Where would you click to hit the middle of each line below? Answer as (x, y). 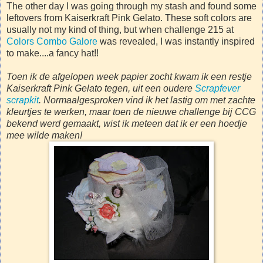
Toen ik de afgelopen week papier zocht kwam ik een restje (129, 76)
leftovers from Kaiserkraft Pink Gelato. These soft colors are (129, 18)
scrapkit (23, 100)
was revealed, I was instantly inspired (176, 41)
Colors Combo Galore (52, 41)
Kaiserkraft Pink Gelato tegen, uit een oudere (101, 88)
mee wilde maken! (44, 135)
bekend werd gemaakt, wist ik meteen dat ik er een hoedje (127, 123)
